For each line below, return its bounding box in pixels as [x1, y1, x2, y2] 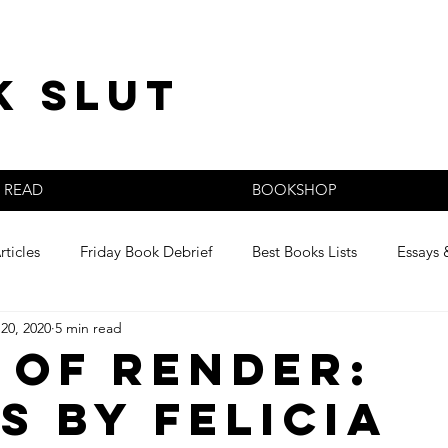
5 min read [55, 318, 122, 337]
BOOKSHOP [252, 180, 337, 199]
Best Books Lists [252, 241, 357, 261]
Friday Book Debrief [80, 241, 212, 261]
